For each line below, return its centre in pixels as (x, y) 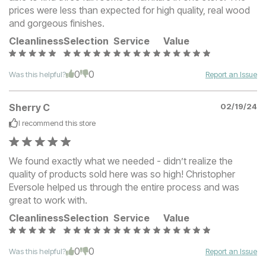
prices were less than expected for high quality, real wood (129, 10)
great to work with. (48, 200)
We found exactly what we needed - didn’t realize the (121, 161)
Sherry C (29, 108)
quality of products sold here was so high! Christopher (122, 174)
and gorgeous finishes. (57, 23)
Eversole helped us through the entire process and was (124, 187)
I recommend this (49, 123)
